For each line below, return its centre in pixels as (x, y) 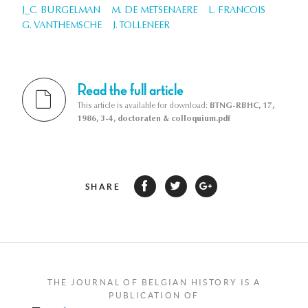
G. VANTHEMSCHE (62, 26)
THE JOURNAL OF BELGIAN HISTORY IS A (154, 282)
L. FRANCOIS (237, 11)
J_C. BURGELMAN (61, 11)
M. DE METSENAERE (154, 11)
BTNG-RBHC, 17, (242, 106)
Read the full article (130, 90)
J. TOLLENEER (141, 26)
